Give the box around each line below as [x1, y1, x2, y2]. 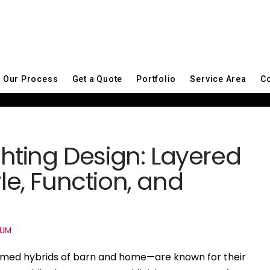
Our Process [2, 74, 58, 84]
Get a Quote [72, 74, 123, 84]
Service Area [190, 74, 246, 84]
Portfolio [136, 74, 177, 84]
